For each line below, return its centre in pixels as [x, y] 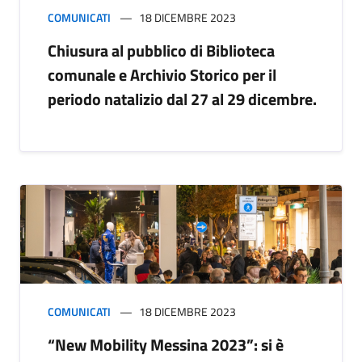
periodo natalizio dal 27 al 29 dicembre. [182, 99]
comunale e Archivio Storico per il [162, 74]
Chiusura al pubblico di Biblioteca [161, 50]
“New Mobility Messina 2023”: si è [166, 344]
